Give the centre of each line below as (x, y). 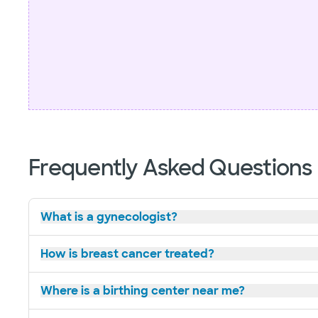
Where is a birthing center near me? (143, 290)
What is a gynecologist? (109, 216)
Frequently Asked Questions (170, 168)
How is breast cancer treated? (127, 253)
